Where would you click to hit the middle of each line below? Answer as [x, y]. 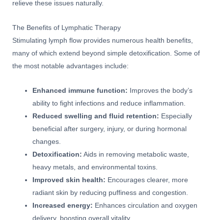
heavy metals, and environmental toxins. [95, 167]
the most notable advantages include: [70, 66]
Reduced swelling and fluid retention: [96, 116]
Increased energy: [63, 205]
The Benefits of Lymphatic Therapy [67, 27]
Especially [176, 116]
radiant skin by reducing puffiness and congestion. [110, 192]
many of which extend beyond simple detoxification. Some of [106, 53]
